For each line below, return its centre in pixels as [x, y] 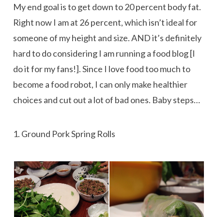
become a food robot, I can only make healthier [100, 84]
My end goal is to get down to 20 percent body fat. [107, 7]
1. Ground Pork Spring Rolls [64, 134]
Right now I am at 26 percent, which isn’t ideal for [105, 22]
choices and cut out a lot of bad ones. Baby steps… [106, 100]
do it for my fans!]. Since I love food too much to [101, 69]
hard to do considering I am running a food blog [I [104, 53]
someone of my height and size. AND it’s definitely [107, 38]
